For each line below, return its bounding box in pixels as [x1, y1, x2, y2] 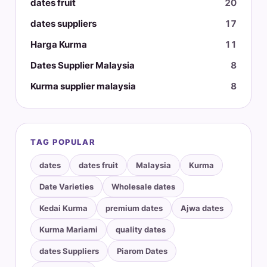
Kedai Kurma [39, 203, 88, 213]
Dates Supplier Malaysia [30, 59, 135, 71]
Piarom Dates [117, 246, 167, 256]
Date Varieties [39, 181, 94, 191]
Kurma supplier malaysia [30, 80, 136, 92]
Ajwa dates [181, 203, 223, 213]
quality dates [116, 224, 166, 234]
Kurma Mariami [39, 224, 98, 234]
